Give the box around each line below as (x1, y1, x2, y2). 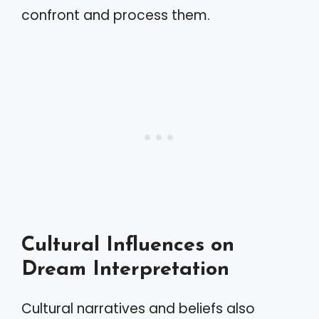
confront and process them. (21, 5, 210, 25)
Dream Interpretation (21, 259, 229, 280)
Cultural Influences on (21, 235, 234, 256)
